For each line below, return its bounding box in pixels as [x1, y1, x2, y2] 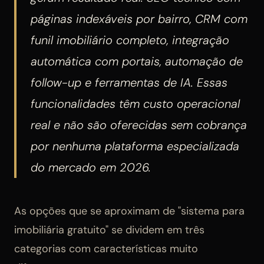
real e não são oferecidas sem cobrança [31, 117, 247, 133]
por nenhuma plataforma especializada [31, 138, 239, 154]
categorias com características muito [14, 241, 198, 256]
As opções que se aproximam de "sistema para [14, 203, 245, 218]
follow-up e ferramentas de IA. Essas [31, 74, 227, 90]
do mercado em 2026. [31, 159, 151, 175]
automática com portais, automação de [31, 53, 243, 69]
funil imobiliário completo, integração [31, 32, 229, 48]
